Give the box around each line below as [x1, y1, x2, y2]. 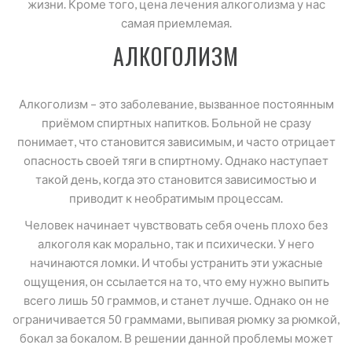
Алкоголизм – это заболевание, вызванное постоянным [18, 97, 334, 111]
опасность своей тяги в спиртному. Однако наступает [24, 153, 328, 167]
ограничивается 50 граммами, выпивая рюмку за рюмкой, [13, 312, 339, 326]
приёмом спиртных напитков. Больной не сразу [41, 115, 311, 130]
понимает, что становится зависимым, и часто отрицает [16, 134, 335, 148]
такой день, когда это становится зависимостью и [35, 172, 317, 186]
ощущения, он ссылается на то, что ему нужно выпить [23, 274, 329, 288]
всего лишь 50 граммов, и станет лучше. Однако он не [23, 293, 329, 307]
